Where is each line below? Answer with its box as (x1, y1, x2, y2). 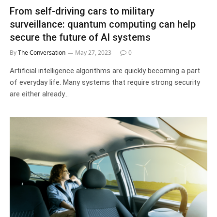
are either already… (10, 89, 69, 98)
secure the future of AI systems (10, 31, 151, 43)
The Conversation (18, 48, 65, 57)
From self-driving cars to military (10, 5, 155, 17)
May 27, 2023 (75, 48, 111, 57)
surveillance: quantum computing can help (10, 18, 196, 30)
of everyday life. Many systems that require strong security (10, 77, 200, 87)
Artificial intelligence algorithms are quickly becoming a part (10, 66, 200, 75)
